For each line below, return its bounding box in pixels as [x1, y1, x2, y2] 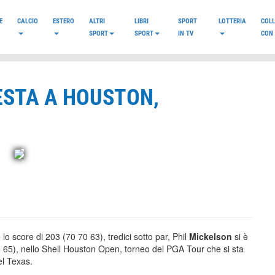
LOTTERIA [218, 17, 246, 25]
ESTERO [53, 17, 74, 25]
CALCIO [17, 17, 38, 25]
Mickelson [189, 230, 234, 242]
